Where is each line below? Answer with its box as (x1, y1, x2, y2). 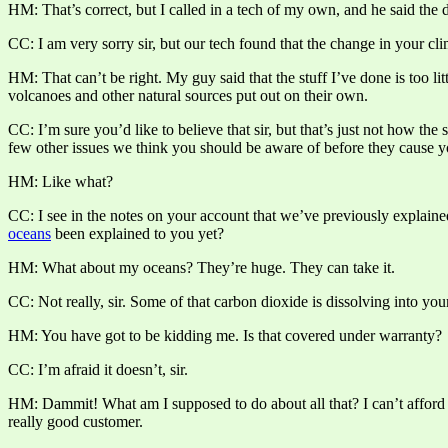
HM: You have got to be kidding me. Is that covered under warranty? (8, 326, 442, 344)
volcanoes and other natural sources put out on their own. (8, 86, 368, 104)
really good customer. (8, 412, 143, 430)
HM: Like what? (8, 172, 113, 190)
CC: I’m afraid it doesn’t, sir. (8, 360, 188, 378)
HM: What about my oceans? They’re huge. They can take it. (8, 258, 395, 276)
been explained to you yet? (51, 224, 224, 242)
